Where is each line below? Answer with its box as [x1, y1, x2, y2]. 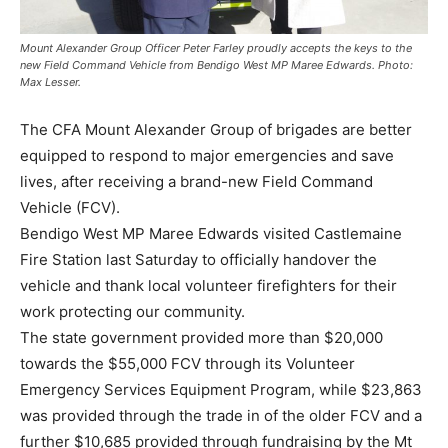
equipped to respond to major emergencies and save [20, 146, 394, 166]
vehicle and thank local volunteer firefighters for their [20, 276, 397, 296]
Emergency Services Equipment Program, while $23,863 [20, 380, 422, 400]
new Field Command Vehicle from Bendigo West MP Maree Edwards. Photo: [20, 58, 413, 73]
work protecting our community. [20, 302, 245, 322]
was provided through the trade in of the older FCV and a [20, 406, 422, 426]
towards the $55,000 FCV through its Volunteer [20, 354, 355, 374]
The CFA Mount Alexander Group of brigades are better [20, 120, 412, 140]
